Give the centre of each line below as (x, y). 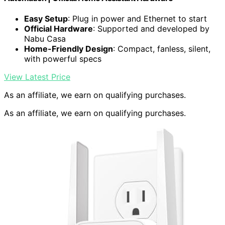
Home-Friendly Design (69, 49)
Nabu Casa (45, 39)
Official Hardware (59, 29)
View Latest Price (37, 77)
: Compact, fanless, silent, (162, 49)
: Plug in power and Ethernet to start (137, 19)
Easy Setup (46, 19)
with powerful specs (63, 59)
